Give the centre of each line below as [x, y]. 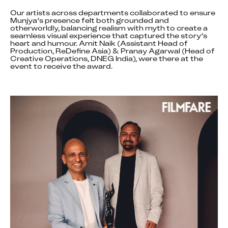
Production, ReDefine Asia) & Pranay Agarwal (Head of [112, 51]
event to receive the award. [61, 66]
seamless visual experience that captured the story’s [109, 36]
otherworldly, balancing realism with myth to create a [109, 28]
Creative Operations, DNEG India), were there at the [107, 59]
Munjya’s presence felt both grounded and [90, 20]
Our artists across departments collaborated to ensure [113, 13]
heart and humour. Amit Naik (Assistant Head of [99, 43]
